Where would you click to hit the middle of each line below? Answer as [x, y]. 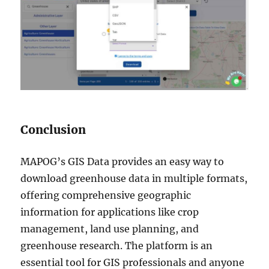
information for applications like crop [110, 212]
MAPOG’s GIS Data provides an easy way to [122, 161]
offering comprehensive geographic [106, 195]
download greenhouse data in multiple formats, [134, 178]
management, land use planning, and [110, 228]
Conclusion [53, 129]
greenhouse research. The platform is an [117, 245]
